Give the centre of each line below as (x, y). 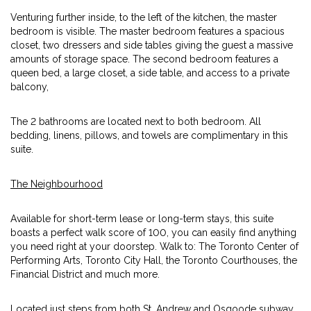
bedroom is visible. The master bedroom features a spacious (148, 31)
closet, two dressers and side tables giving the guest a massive (152, 45)
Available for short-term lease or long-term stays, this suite (142, 219)
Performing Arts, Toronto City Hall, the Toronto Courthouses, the (154, 260)
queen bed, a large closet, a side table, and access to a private (150, 73)
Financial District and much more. (85, 274)
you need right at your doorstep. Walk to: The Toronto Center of (154, 246)
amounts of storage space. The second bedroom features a (144, 59)
